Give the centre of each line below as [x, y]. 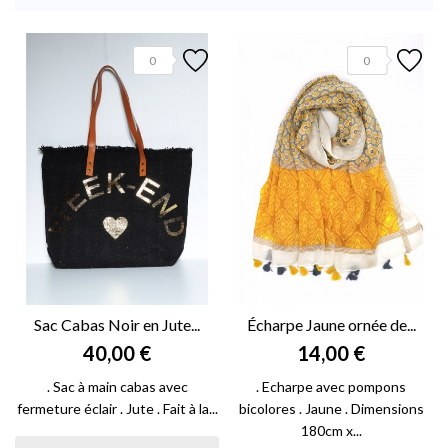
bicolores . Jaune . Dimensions [331, 409]
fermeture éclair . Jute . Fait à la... [117, 409]
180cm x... [331, 431]
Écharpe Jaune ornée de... [331, 325]
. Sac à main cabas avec [117, 387]
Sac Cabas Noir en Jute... [117, 325]
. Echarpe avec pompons [331, 387]
